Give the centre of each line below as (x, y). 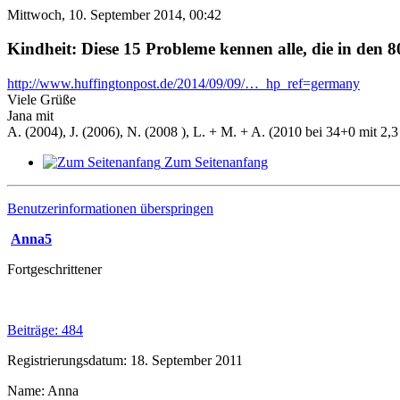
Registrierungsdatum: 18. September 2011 (125, 361)
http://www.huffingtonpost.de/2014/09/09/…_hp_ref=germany (183, 84)
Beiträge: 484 (45, 330)
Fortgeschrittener (54, 270)
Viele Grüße (42, 100)
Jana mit (30, 116)
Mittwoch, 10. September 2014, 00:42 (114, 14)
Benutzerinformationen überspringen (110, 209)
